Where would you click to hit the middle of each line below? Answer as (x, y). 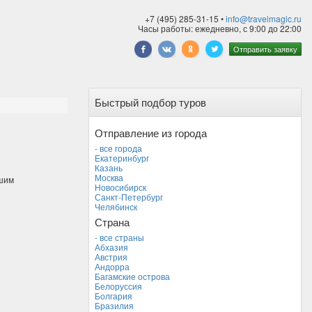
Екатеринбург (122, 158)
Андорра (112, 266)
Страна (112, 222)
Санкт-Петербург (129, 197)
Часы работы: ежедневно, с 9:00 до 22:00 (220, 28)
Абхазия (111, 247)
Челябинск (116, 206)
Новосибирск (120, 187)
